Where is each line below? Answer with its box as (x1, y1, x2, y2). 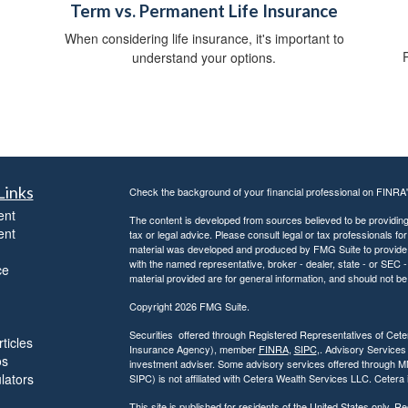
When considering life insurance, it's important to (64, 29, 344, 48)
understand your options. (132, 48, 276, 67)
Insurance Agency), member (128, 342, 259, 357)
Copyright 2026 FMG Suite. (128, 299, 250, 314)
